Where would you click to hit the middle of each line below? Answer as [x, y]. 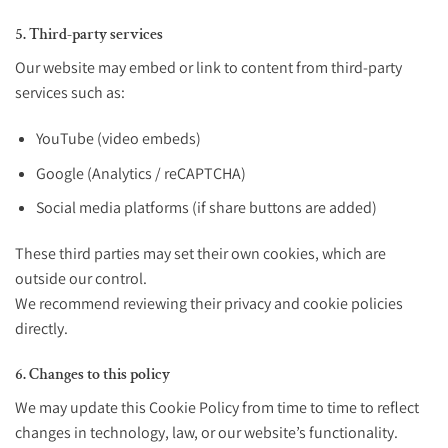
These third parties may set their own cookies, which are [200, 254]
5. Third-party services [89, 35]
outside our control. [81, 279]
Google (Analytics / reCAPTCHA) [140, 173]
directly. [41, 329]
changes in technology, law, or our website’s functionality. [206, 432]
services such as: [70, 93]
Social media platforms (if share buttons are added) [206, 208]
